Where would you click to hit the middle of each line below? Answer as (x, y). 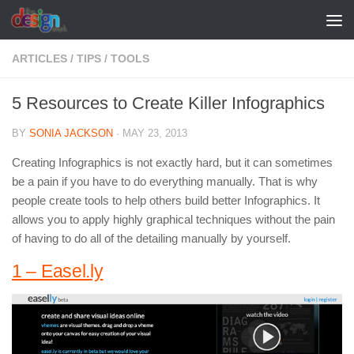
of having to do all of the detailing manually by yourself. (151, 238)
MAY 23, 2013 (155, 133)
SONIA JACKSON (71, 133)
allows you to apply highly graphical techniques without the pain (173, 219)
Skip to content (67, 22)
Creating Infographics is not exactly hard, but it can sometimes (172, 162)
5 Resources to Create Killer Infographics (168, 103)
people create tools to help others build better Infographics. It (166, 200)
